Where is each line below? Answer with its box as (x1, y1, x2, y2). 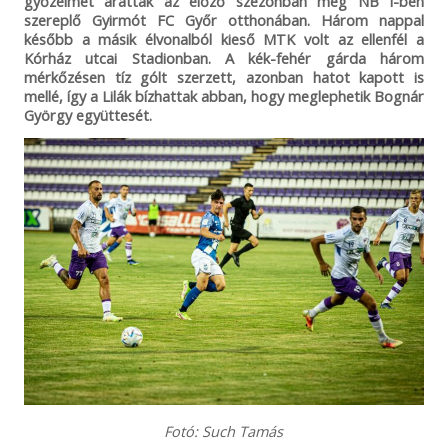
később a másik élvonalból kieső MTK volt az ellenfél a (23, 28, 425, 49)
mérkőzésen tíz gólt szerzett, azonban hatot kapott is (23, 66, 425, 87)
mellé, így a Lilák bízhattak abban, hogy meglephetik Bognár (23, 85, 425, 106)
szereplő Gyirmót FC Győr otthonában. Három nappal (23, 9, 425, 30)
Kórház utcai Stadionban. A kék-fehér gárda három (23, 47, 425, 68)
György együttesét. (23, 104, 152, 125)
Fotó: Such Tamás (164, 420, 284, 441)
